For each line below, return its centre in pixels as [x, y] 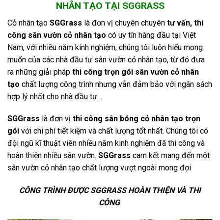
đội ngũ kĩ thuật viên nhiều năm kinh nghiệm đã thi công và [106, 143]
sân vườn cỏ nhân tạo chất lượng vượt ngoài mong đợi [99, 168]
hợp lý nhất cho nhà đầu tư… [55, 96]
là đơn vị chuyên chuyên [124, 23]
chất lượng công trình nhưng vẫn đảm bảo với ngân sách [116, 84]
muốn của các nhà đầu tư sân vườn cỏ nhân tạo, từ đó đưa [106, 59]
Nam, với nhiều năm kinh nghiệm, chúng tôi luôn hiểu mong [105, 47]
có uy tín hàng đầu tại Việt [151, 35]
